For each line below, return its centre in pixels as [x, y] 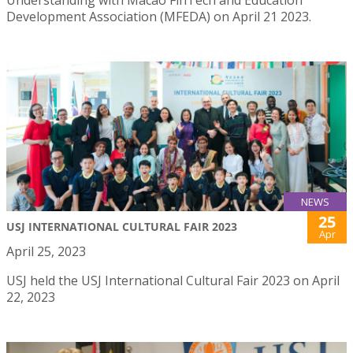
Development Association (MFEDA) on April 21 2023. [159, 16]
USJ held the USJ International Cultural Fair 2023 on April [173, 281]
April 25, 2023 [46, 252]
